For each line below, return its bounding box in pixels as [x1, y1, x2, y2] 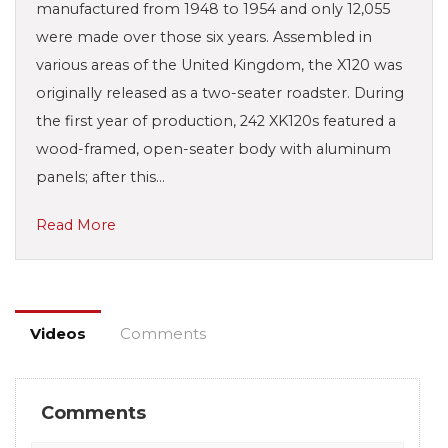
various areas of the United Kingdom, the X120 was [36, 55, 402, 74]
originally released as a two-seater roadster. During [36, 83, 404, 102]
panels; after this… [36, 167, 165, 186]
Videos [30, 323, 86, 343]
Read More [36, 215, 116, 234]
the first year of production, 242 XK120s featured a [36, 111, 396, 130]
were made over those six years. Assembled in [36, 27, 372, 46]
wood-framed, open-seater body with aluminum [36, 139, 391, 158]
